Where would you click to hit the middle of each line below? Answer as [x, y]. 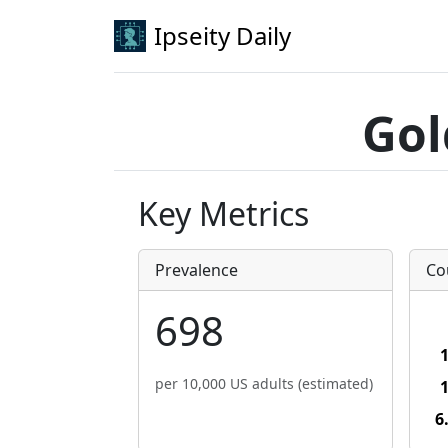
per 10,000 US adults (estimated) [264, 383]
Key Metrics [223, 213]
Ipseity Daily [222, 35]
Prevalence [196, 270]
